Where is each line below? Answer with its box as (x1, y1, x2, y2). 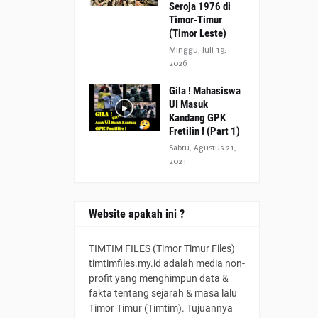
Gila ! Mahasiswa (169, 84, 241, 97)
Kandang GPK (169, 111, 226, 124)
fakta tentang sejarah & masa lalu (89, 287, 237, 299)
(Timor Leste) (169, 27, 226, 40)
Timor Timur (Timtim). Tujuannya (89, 302, 233, 314)
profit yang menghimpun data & (89, 273, 229, 284)
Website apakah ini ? (89, 207, 185, 221)
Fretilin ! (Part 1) (169, 125, 240, 138)
